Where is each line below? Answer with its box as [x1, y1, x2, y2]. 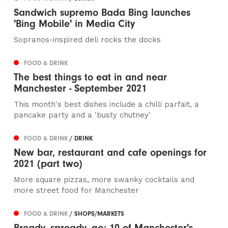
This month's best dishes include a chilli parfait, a [14, 100, 199, 109]
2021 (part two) [14, 158, 83, 170]
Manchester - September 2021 [14, 82, 147, 95]
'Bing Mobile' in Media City [14, 18, 135, 30]
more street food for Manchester [14, 186, 139, 195]
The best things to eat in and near [14, 71, 167, 83]
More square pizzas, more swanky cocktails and [14, 175, 195, 185]
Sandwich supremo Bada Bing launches [14, 7, 191, 19]
